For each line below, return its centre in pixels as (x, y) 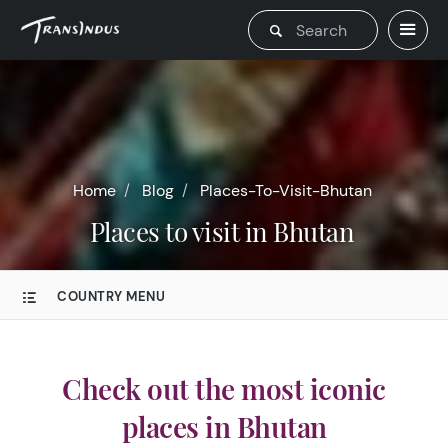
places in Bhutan (224, 426)
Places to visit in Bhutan (229, 231)
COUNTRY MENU (111, 296)
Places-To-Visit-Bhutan (285, 190)
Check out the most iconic (224, 388)
